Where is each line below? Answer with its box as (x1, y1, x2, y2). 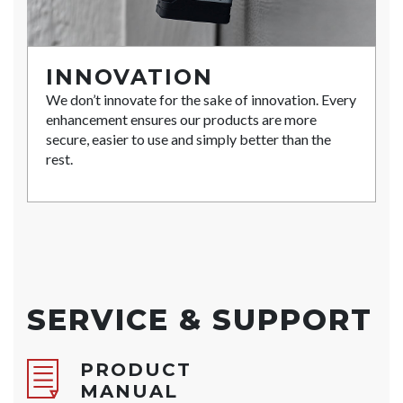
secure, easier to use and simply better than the (46, 130, 331, 148)
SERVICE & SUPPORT (27, 302, 372, 338)
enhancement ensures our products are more (46, 111, 317, 129)
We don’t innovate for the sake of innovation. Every (46, 91, 356, 109)
